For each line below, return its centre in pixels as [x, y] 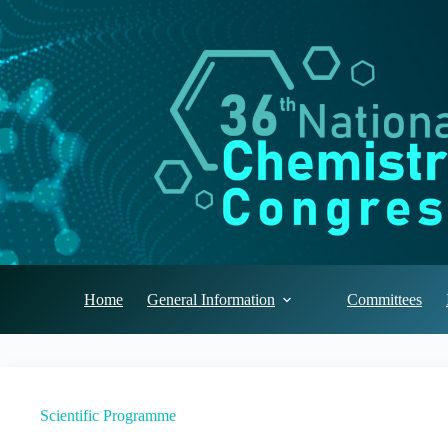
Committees [384, 299]
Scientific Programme [108, 415]
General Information [211, 299]
